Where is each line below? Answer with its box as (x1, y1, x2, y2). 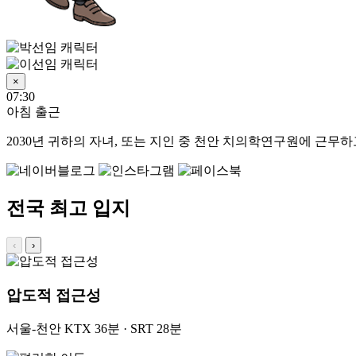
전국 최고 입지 (6, 198, 130, 219)
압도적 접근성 (6, 286, 101, 304)
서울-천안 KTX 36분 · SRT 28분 (6, 321, 182, 335)
